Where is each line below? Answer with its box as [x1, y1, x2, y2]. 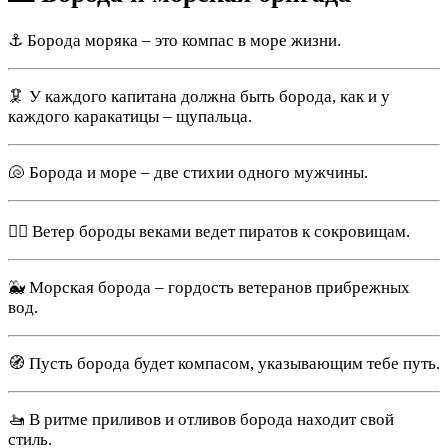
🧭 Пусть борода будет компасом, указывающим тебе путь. [8, 354, 440, 374]
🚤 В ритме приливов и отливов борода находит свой [8, 410, 394, 430]
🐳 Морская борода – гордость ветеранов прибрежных [8, 278, 410, 298]
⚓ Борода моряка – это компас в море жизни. [8, 31, 341, 51]
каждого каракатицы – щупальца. [8, 107, 252, 127]
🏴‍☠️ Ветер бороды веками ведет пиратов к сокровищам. [8, 222, 410, 242]
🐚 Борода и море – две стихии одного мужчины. [8, 163, 368, 183]
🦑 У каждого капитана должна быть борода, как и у [8, 87, 390, 107]
